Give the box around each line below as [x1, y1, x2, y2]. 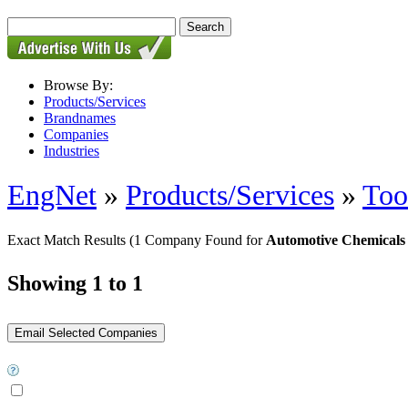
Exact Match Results [7, 231, 129, 248]
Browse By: [44, 77, 113, 93]
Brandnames [44, 110, 116, 126]
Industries [44, 143, 99, 158]
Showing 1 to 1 [7, 270, 143, 295]
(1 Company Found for [129, 231, 266, 248]
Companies [44, 127, 108, 142]
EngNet [7, 178, 97, 212]
